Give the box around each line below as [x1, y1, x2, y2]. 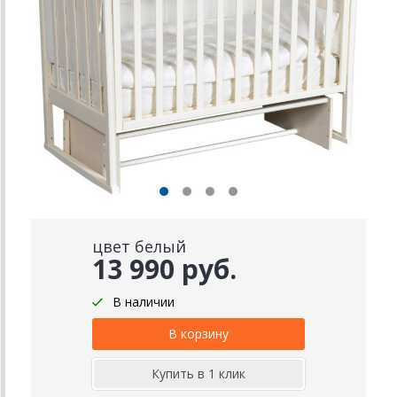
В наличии [113, 293, 175, 311]
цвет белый [92, 236, 186, 258]
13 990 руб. [92, 251, 237, 288]
